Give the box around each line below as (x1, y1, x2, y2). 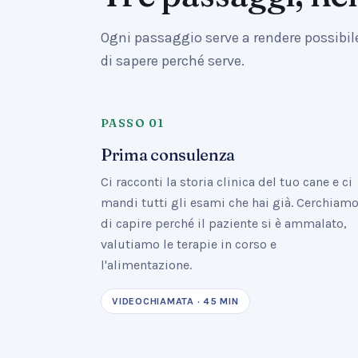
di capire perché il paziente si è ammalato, (101, 216, 347, 231)
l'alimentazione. (101, 257, 192, 272)
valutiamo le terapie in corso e (101, 237, 276, 252)
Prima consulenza (101, 145, 236, 165)
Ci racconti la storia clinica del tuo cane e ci (101, 174, 352, 189)
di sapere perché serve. (101, 52, 245, 70)
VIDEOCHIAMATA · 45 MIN (112, 296, 239, 307)
